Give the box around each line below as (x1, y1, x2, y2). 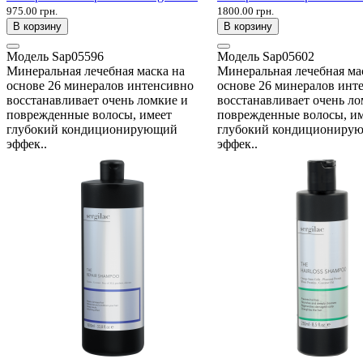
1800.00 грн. (217, 4, 274, 17)
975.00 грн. (6, 4, 58, 17)
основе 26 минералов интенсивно (6, 78, 194, 92)
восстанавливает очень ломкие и (6, 92, 188, 107)
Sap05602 (263, 49, 314, 63)
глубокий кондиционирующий (6, 122, 177, 136)
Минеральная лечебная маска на (6, 63, 185, 78)
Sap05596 (52, 49, 104, 63)
